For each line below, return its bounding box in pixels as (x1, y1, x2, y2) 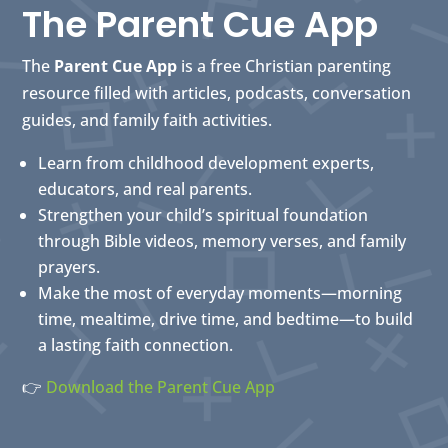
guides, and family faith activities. (22, 109, 273, 132)
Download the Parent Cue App (46, 376, 276, 399)
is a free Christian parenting (177, 55, 392, 78)
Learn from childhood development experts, (38, 152, 375, 175)
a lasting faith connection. (38, 334, 234, 357)
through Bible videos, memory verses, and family (38, 230, 407, 253)
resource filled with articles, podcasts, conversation (22, 82, 412, 105)
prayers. (38, 256, 101, 279)
